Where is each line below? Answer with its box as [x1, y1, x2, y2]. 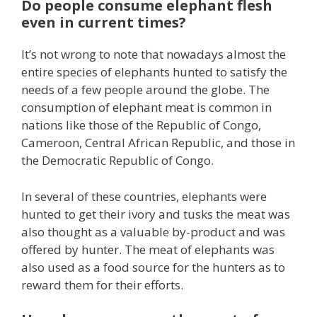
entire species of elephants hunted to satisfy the [21, 64, 287, 81]
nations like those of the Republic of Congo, [21, 117, 261, 134]
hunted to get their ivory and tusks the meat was [21, 205, 290, 222]
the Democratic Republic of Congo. [21, 152, 214, 169]
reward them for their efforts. [21, 276, 183, 293]
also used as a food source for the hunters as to [21, 258, 285, 275]
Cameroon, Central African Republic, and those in [21, 134, 295, 151]
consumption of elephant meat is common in [21, 99, 272, 116]
